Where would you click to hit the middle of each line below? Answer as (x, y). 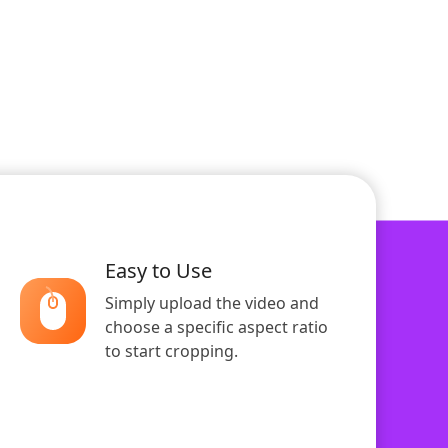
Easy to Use (158, 271)
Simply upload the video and (212, 303)
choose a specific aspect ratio (216, 327)
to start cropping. (171, 351)
